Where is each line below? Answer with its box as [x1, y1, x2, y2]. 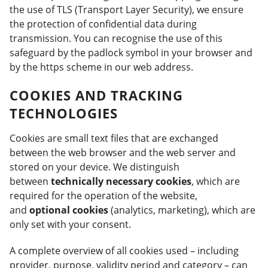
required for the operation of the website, [10, 189, 197, 202]
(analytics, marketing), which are [108, 203, 255, 217]
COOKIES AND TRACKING [10, 86, 183, 104]
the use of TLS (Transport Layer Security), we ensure [10, 3, 243, 16]
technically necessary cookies [51, 175, 191, 188]
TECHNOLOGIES [10, 104, 118, 122]
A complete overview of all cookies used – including [10, 244, 239, 257]
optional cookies [29, 203, 108, 217]
